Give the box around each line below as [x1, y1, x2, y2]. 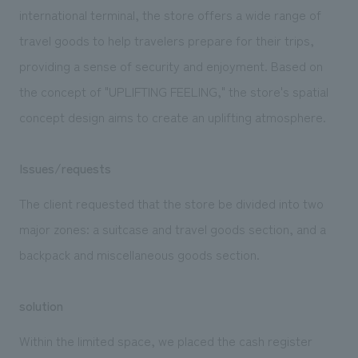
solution [18, 295, 63, 315]
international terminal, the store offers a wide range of [18, 4, 321, 24]
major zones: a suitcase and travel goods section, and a [18, 218, 326, 238]
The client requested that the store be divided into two [18, 193, 324, 213]
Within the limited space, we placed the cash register [18, 330, 312, 350]
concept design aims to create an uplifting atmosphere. [18, 106, 326, 126]
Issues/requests [18, 157, 111, 177]
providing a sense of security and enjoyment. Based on [18, 55, 323, 75]
